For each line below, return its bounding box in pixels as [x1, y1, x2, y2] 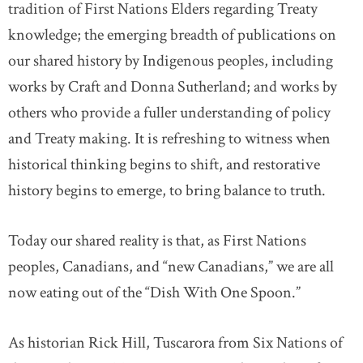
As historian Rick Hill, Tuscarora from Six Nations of [8, 332, 343, 353]
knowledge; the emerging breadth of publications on [8, 24, 336, 45]
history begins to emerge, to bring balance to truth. [8, 180, 326, 201]
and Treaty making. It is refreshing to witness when [8, 128, 331, 149]
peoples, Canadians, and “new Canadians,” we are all [8, 256, 334, 277]
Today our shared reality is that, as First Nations [8, 230, 306, 251]
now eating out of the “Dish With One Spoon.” [8, 282, 301, 303]
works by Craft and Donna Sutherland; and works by [8, 76, 337, 97]
